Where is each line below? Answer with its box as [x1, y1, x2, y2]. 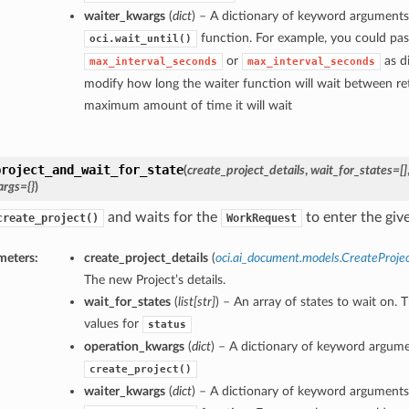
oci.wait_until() [89, 33, 192, 46]
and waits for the [103, 210, 221, 225]
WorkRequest [225, 212, 297, 225]
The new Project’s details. [83, 273, 225, 288]
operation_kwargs [83, 340, 184, 354]
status [147, 319, 186, 331]
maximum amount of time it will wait [83, 99, 292, 113]
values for [83, 317, 142, 331]
